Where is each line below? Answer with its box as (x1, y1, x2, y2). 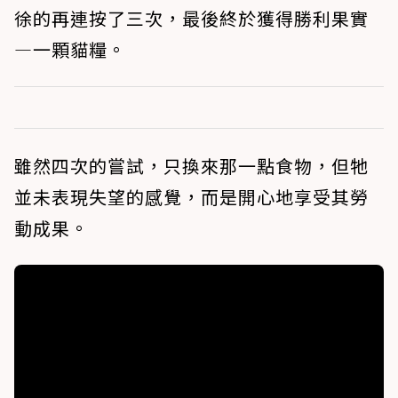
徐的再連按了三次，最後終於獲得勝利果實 (14, 5, 369, 32)
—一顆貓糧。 (14, 36, 126, 63)
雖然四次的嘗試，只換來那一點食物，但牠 (14, 153, 369, 179)
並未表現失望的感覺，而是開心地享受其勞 (14, 184, 369, 211)
